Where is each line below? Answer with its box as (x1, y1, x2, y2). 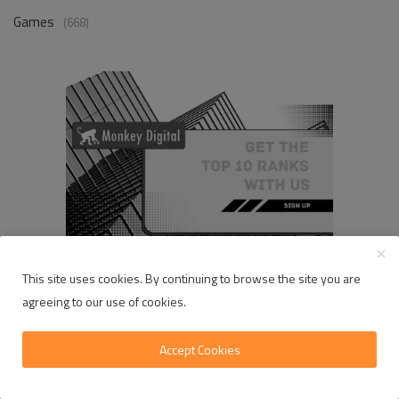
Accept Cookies (159, 340, 240, 359)
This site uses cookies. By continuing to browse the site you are (22, 269, 361, 288)
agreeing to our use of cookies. (22, 292, 186, 311)
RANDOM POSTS (13, 325, 110, 346)
